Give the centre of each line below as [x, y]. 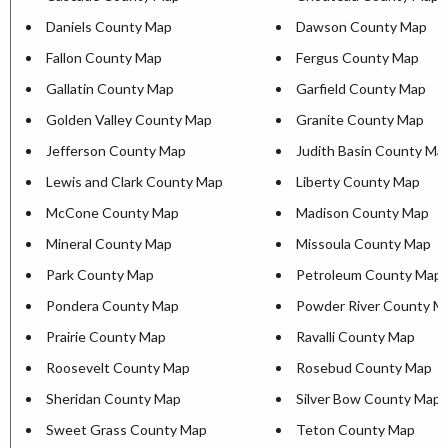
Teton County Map [355, 429]
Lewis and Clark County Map [134, 181]
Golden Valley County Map [129, 119]
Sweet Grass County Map [126, 429]
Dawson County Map [361, 26]
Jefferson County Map [116, 150]
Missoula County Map [363, 243]
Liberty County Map [358, 181]
